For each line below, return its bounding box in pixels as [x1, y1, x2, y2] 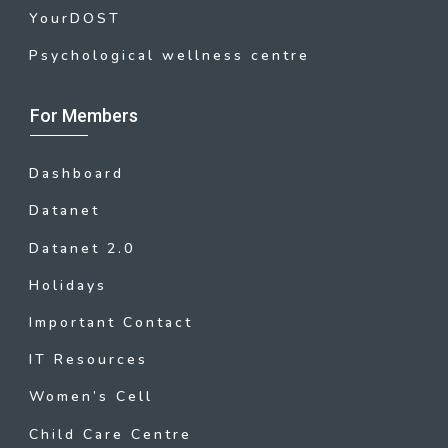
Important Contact [29, 312, 193, 332]
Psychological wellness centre [29, 46, 310, 65]
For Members [30, 105, 138, 126]
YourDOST [29, 8, 121, 28]
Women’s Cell [29, 387, 153, 407]
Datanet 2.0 [29, 238, 135, 258]
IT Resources [29, 350, 148, 370]
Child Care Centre [29, 424, 192, 444]
